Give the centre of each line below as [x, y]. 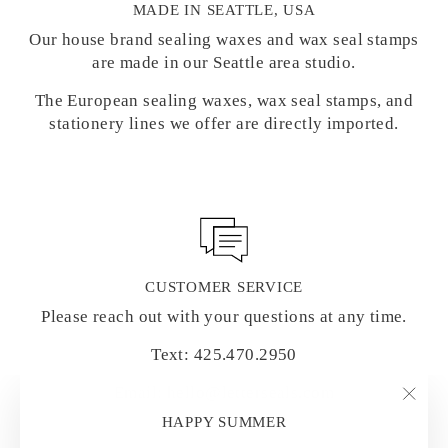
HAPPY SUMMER [224, 422]
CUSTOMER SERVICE [224, 287]
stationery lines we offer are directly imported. [224, 124]
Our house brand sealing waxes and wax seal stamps [224, 40]
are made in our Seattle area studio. [224, 63]
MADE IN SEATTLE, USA [224, 10]
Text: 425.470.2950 [224, 355]
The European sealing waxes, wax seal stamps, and [224, 101]
